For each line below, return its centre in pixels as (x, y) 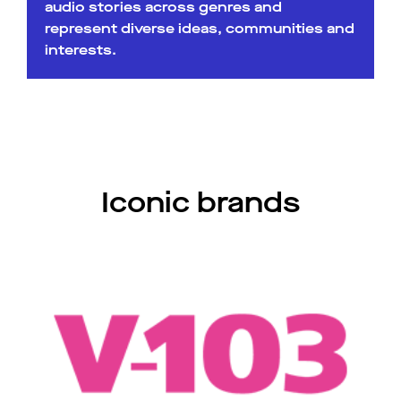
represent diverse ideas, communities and (200, 28)
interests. (81, 49)
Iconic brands (200, 202)
